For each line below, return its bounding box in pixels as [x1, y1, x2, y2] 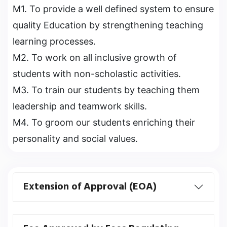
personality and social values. [13, 133, 138, 144]
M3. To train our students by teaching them [13, 85, 200, 95]
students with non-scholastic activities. [13, 68, 181, 79]
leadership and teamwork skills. [13, 101, 147, 111]
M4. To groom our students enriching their [13, 117, 195, 128]
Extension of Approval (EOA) [23, 179, 157, 195]
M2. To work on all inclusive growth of [13, 52, 177, 63]
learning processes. [13, 36, 96, 47]
